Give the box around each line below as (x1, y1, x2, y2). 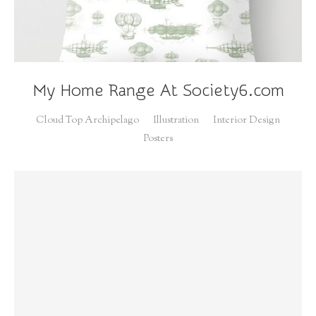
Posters (143, 131, 173, 146)
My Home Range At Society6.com (32, 80, 284, 100)
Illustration (153, 113, 199, 128)
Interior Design (213, 113, 280, 128)
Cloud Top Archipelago (36, 113, 139, 128)
